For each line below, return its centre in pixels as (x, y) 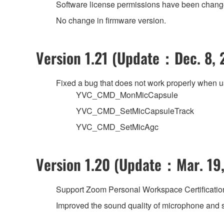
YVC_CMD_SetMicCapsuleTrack (135, 110)
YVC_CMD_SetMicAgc (117, 126)
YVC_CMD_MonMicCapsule (127, 94)
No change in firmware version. (111, 20)
